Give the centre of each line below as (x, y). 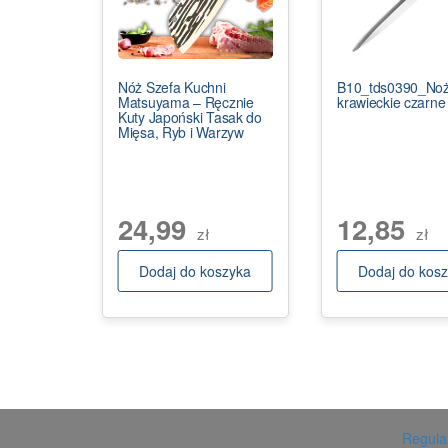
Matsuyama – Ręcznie (186, 101)
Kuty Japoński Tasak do (190, 116)
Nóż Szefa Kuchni (172, 86)
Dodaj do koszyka (195, 270)
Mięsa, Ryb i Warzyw (181, 131)
